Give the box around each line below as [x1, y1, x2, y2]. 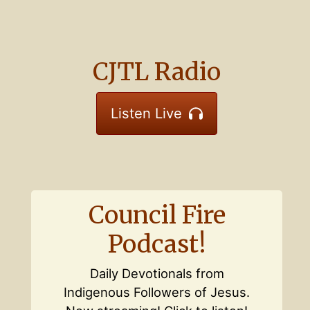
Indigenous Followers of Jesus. [64, 284, 250, 300]
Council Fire [88, 200, 226, 231]
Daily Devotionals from [89, 266, 224, 282]
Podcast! [107, 229, 206, 260]
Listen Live [110, 104, 182, 122]
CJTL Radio [93, 57, 221, 88]
